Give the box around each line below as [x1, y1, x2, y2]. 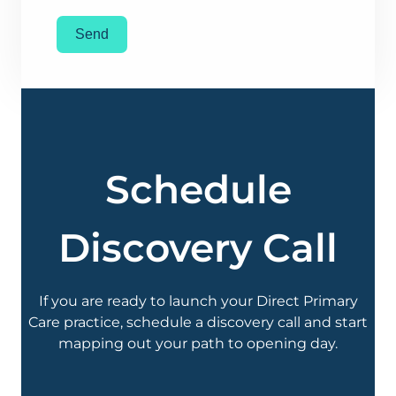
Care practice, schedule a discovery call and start [28, 314, 368, 331]
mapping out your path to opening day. [58, 335, 338, 353]
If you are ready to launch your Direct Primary [38, 293, 358, 310]
